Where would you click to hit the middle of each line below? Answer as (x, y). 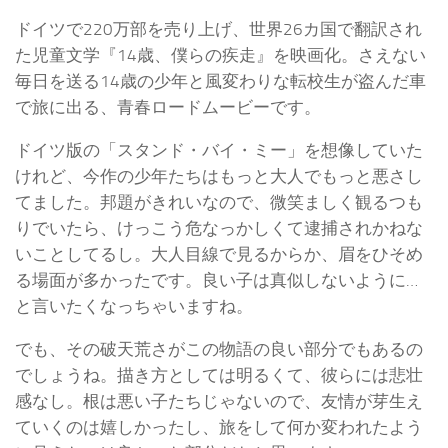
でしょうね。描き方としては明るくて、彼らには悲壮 (219, 374)
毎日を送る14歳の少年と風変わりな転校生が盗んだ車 (220, 81)
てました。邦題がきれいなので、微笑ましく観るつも (219, 202)
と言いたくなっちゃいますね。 (134, 306)
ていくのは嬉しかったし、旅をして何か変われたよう (219, 426)
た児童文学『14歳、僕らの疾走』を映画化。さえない (220, 55)
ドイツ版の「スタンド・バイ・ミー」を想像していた (219, 150)
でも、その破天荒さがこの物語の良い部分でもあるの (219, 348)
